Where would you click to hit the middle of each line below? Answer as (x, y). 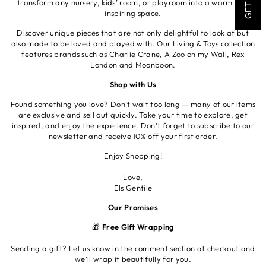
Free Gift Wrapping (138, 227)
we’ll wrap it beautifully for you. (133, 259)
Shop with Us (133, 84)
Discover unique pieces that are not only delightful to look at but (133, 32)
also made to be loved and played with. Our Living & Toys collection (133, 43)
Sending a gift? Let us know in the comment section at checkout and (133, 248)
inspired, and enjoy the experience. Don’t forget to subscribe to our (133, 125)
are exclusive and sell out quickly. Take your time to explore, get (133, 114)
